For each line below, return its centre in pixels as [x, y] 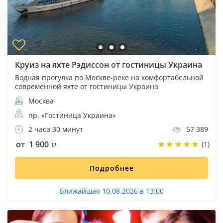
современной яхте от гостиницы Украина [87, 86]
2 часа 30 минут [55, 129]
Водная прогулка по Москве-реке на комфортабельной [109, 77]
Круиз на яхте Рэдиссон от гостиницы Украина [109, 64]
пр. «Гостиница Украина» [72, 115]
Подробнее [111, 168]
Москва [40, 101]
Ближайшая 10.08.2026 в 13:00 [111, 191]
